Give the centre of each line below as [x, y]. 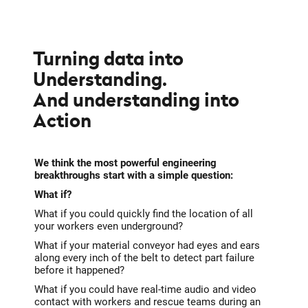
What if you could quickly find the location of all [143, 214]
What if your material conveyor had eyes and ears [147, 246]
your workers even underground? [108, 227]
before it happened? [79, 271]
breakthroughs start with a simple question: [133, 176]
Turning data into [108, 59]
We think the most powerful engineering [125, 163]
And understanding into [136, 100]
